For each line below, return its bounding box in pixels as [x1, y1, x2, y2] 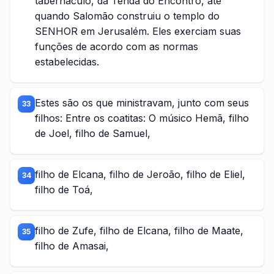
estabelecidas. [35, 56, 99, 68]
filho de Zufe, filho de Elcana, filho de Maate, [35, 224, 243, 237]
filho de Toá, [35, 183, 93, 196]
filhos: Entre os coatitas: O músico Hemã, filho [35, 112, 249, 124]
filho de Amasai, [35, 240, 109, 252]
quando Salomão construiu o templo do [35, 10, 220, 22]
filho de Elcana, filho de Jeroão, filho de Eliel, [35, 168, 245, 180]
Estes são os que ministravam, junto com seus [35, 97, 249, 109]
